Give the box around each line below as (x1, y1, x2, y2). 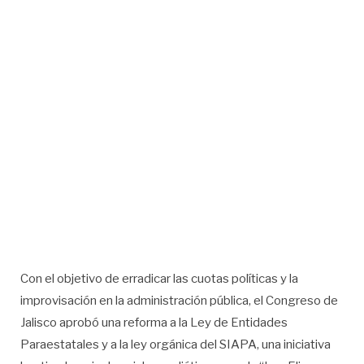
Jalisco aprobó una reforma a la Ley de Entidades (20, 315, 288, 331)
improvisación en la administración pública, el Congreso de (20, 293, 338, 309)
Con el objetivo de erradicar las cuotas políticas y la (20, 271, 298, 287)
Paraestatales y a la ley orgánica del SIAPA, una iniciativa (20, 337, 331, 353)
